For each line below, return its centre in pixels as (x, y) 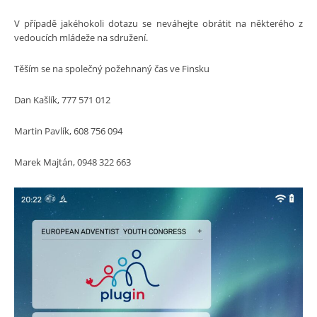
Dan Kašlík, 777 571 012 (62, 99)
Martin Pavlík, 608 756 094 (68, 131)
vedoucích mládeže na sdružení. (81, 37)
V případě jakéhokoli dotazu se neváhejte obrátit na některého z (158, 23)
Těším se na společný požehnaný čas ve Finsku (112, 68)
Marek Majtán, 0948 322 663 (73, 162)
